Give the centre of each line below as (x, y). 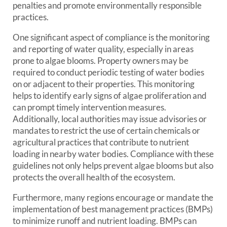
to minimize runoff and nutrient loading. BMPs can (105, 221)
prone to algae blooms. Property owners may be (101, 61)
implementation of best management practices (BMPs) (113, 209)
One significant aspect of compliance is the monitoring (111, 37)
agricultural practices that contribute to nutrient (101, 142)
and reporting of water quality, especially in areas (103, 49)
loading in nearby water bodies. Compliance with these (113, 154)
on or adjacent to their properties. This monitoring (104, 84)
